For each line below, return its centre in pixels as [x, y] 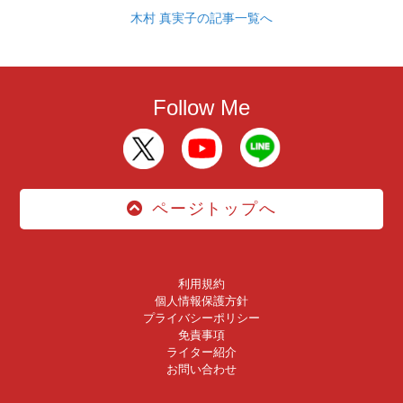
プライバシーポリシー [201, 318]
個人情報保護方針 [201, 300]
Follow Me [201, 107]
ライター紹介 [201, 352]
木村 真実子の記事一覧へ [201, 18]
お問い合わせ [201, 369]
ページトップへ [215, 208]
